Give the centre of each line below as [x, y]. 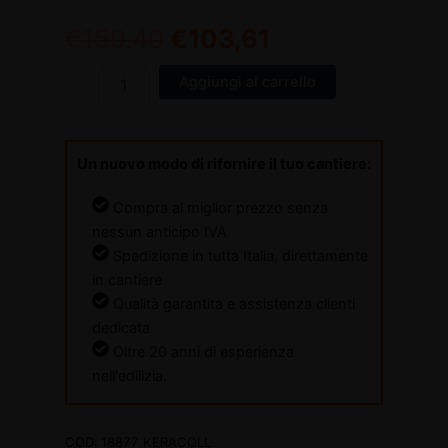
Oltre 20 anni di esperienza [201, 351]
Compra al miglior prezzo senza [218, 207]
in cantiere [126, 279]
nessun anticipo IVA [159, 231]
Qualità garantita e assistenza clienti [231, 303]
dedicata [120, 327]
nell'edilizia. [129, 375]
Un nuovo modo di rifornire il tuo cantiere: [223, 163]
